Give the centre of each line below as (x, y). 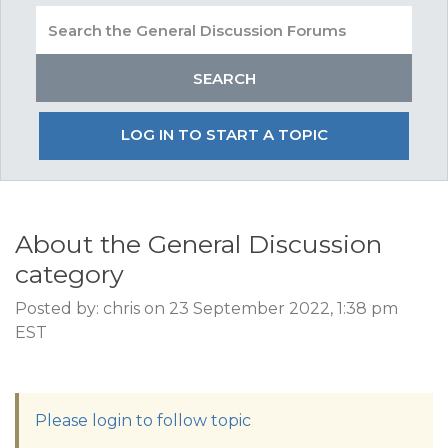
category (69, 274)
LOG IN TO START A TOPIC (224, 134)
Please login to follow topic (143, 420)
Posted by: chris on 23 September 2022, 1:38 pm (206, 308)
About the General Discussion (198, 244)
